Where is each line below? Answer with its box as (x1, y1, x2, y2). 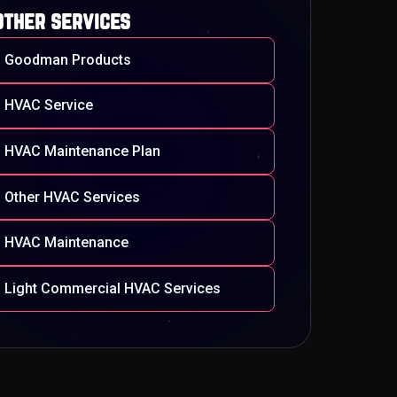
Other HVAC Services (4, 188, 141, 206)
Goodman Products (4, 51, 132, 68)
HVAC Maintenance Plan (4, 142, 161, 160)
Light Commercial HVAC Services (4, 279, 222, 297)
